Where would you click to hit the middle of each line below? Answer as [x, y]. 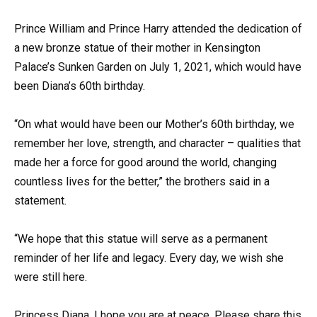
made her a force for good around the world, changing [145, 162]
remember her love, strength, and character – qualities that [157, 143]
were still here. [51, 277]
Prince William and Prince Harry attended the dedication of [158, 28]
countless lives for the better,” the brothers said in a [142, 181]
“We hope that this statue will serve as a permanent [141, 239]
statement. [40, 200]
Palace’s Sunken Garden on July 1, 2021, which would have [158, 67]
